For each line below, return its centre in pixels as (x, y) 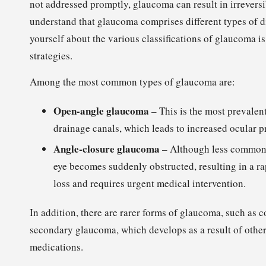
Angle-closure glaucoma (107, 149)
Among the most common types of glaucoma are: (132, 82)
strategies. (51, 56)
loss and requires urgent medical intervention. (150, 183)
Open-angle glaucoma (101, 111)
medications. (56, 247)
